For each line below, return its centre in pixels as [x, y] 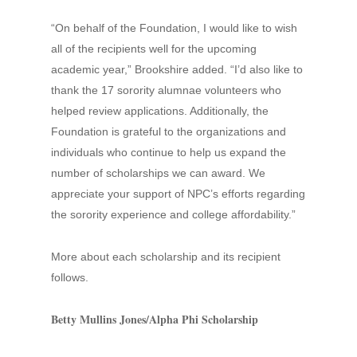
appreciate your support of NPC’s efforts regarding [178, 194]
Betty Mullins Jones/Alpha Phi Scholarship [155, 319]
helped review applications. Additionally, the [160, 111]
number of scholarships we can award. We [158, 173]
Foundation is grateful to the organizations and [169, 131]
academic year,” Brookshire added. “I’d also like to [177, 69]
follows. [70, 277]
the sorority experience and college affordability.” [173, 214]
